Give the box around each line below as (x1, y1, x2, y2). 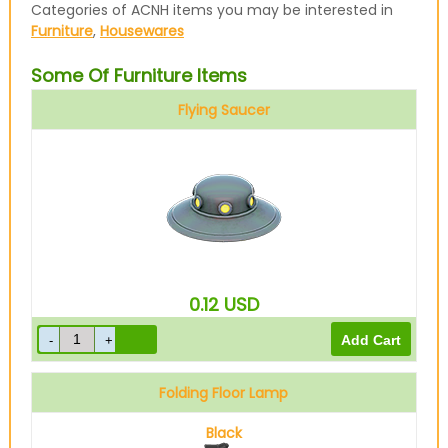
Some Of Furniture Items (30, 63, 247, 88)
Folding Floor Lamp (159, 383, 289, 403)
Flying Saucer (177, 100, 270, 120)
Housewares (99, 21, 184, 41)
